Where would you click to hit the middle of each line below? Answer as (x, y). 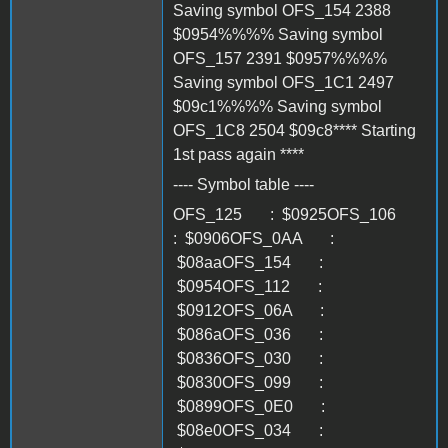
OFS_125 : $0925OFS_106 (296, 214)
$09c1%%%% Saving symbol (277, 106)
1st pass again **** (238, 154)
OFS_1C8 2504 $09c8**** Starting (294, 130)
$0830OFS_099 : (248, 382)
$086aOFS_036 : (248, 334)
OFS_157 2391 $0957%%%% (280, 58)
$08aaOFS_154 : (248, 262)
